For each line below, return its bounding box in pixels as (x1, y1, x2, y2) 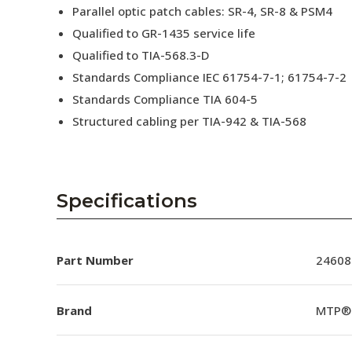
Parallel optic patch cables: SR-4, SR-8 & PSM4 (72, 3, 332, 19)
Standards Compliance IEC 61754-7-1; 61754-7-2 (72, 69, 346, 85)
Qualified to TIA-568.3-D (72, 47, 209, 63)
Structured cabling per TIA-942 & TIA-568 (72, 113, 306, 129)
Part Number (57, 251, 134, 268)
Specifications (57, 189, 197, 212)
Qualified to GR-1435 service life (72, 25, 255, 41)
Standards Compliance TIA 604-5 (72, 91, 258, 107)
